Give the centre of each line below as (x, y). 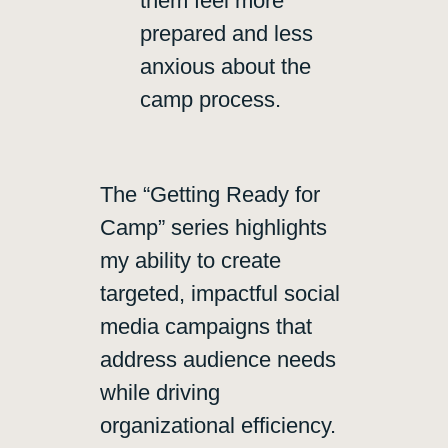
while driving (160, 393)
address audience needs (218, 360)
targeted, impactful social (220, 294)
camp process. (210, 100)
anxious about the (225, 67)
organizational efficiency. (218, 426)
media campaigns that (206, 327)
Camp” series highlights (213, 228)
